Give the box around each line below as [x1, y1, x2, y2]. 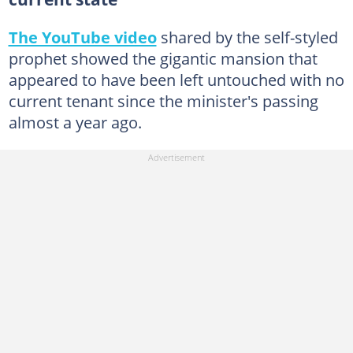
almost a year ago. [8, 111, 142, 133]
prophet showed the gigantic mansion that [8, 47, 318, 69]
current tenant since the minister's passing [8, 90, 318, 112]
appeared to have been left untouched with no [8, 69, 344, 91]
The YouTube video [8, 26, 157, 48]
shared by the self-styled [156, 26, 338, 48]
